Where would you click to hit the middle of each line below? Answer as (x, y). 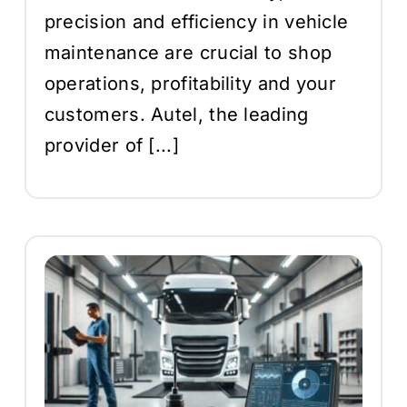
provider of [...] (111, 145)
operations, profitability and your (190, 83)
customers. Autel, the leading (176, 114)
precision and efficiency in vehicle (196, 21)
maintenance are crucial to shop (188, 52)
